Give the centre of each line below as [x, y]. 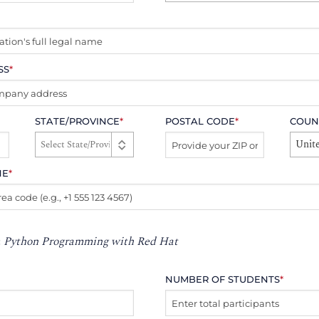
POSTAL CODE [200, 122]
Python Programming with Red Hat [91, 241]
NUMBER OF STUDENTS [223, 279]
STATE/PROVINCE [77, 122]
